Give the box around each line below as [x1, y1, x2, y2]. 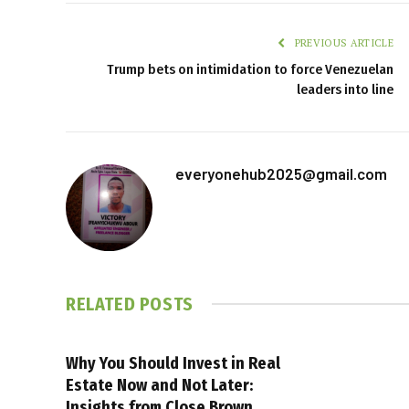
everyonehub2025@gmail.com [175, 163, 387, 183]
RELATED [66, 292, 140, 315]
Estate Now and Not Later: [66, 374, 253, 395]
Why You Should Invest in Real [66, 352, 280, 373]
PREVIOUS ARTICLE [291, 36, 393, 49]
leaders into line [297, 80, 393, 98]
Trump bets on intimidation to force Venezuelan [107, 60, 393, 78]
